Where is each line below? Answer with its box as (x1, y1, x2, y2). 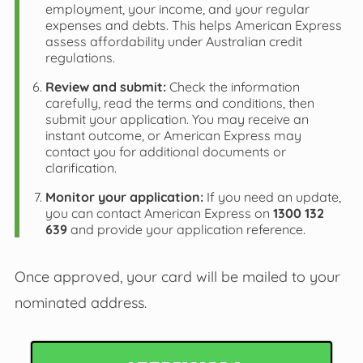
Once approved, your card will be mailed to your (14, 267, 340, 285)
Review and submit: (45, 78, 169, 95)
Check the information (169, 78, 300, 95)
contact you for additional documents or (45, 143, 286, 160)
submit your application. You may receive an (45, 110, 309, 127)
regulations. (45, 49, 115, 66)
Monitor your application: (45, 188, 207, 205)
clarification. (45, 159, 117, 176)
